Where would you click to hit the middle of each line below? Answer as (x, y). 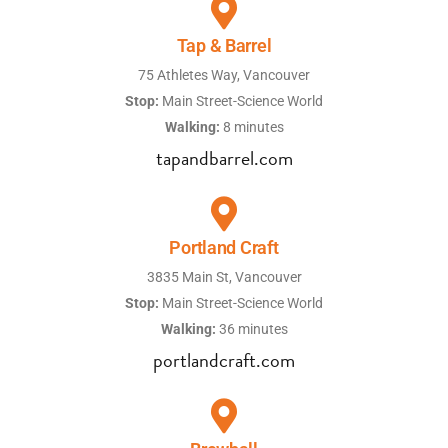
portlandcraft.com (224, 360)
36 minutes (251, 329)
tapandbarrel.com (224, 158)
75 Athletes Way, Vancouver (224, 75)
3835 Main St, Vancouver (224, 277)
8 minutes (251, 127)
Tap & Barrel (224, 46)
